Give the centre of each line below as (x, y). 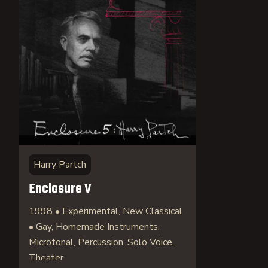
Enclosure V (60, 189)
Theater (46, 258)
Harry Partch (60, 165)
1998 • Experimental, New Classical (106, 211)
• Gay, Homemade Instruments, (94, 227)
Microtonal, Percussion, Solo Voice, (101, 242)
